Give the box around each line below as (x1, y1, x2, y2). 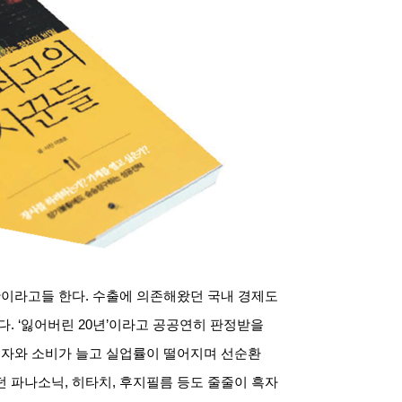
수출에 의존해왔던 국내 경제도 (92, 288, 278, 303)
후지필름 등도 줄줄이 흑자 (119, 374, 278, 389)
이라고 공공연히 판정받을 (109, 317, 264, 332)
